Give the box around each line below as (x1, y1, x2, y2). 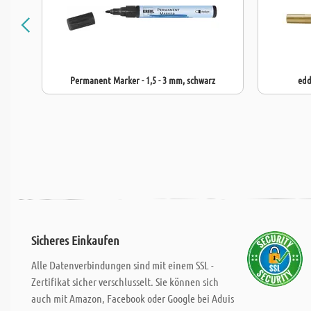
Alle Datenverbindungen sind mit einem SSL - (31, 258, 214, 271)
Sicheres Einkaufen (31, 233, 119, 248)
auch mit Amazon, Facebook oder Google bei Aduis (31, 292, 234, 305)
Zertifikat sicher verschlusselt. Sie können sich (31, 275, 219, 288)
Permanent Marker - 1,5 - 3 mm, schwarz (70, 74, 215, 86)
